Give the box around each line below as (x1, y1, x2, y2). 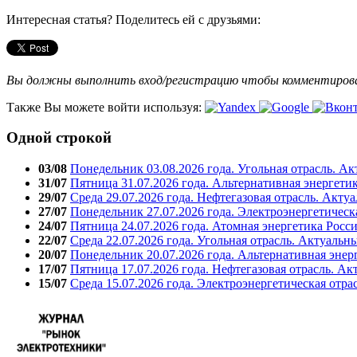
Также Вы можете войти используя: (6, 100, 205, 114)
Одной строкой (6, 129, 112, 147)
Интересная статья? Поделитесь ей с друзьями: (6, 12, 261, 26)
